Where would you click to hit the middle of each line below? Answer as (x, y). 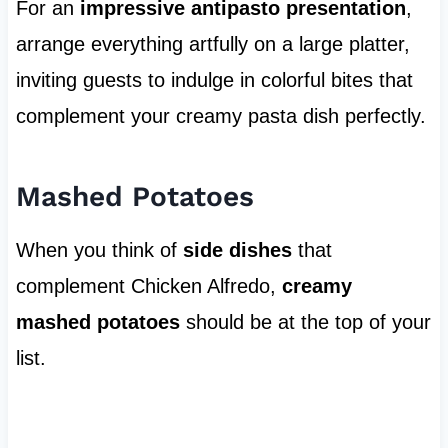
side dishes (237, 250)
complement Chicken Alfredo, (148, 286)
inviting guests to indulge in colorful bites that (214, 80)
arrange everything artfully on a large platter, (212, 44)
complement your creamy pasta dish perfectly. (220, 116)
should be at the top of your (305, 322)
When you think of (99, 250)
